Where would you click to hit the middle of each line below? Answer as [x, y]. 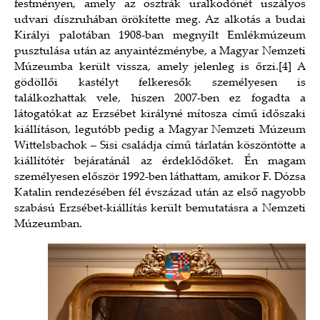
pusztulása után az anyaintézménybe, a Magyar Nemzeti [160, 52]
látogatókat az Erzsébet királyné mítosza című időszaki [160, 115]
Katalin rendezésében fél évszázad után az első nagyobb [160, 194]
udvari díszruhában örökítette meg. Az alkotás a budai [160, 21]
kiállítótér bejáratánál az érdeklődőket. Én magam [160, 162]
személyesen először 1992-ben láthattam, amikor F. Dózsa [160, 178]
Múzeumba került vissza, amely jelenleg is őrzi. [147, 68]
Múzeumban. [48, 225]
